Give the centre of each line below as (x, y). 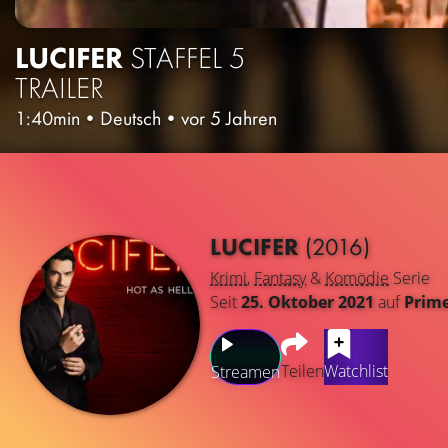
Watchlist (356, 371)
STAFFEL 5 (187, 57)
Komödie (357, 278)
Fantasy (280, 278)
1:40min (47, 117)
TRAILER (59, 87)
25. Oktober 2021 (307, 302)
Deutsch (130, 117)
